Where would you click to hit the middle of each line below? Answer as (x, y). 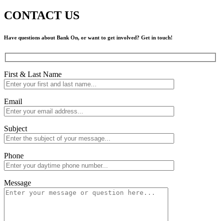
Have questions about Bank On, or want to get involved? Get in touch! (88, 37)
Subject (16, 129)
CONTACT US (42, 15)
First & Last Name (33, 74)
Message (18, 183)
